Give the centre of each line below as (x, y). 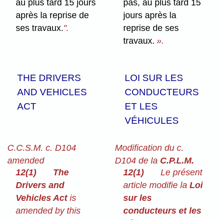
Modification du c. (149, 148)
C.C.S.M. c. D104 (41, 148)
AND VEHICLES (52, 92)
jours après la (150, 15)
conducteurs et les (163, 211)
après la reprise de (53, 15)
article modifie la (157, 185)
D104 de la (137, 160)
